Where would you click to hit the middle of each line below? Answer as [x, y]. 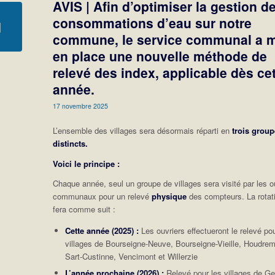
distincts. [71, 144]
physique [169, 196]
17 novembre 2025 [81, 106]
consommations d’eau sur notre [153, 23]
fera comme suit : [84, 209]
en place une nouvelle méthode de [160, 56]
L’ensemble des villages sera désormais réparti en [143, 131]
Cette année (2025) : [102, 230]
